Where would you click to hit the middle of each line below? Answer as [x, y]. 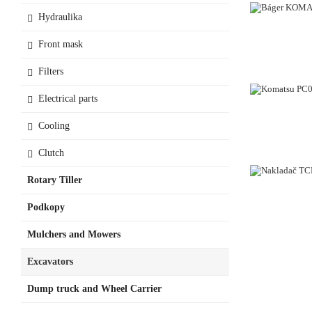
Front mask [61, 44]
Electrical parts [68, 98]
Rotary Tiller [55, 180]
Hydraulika [60, 17]
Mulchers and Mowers [74, 234]
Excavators [50, 261]
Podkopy [46, 207]
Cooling [54, 125]
